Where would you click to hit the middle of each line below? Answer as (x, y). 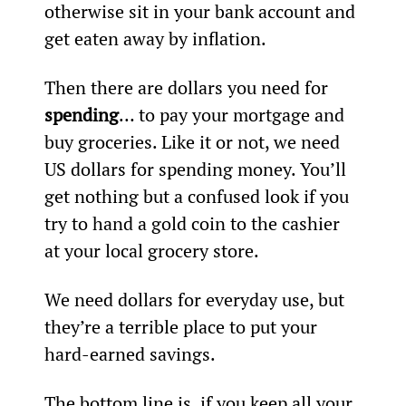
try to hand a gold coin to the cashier (194, 223)
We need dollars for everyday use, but (196, 299)
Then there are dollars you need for (188, 87)
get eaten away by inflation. (155, 38)
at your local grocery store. (151, 250)
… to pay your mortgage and (233, 114)
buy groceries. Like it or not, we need (194, 141)
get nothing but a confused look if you (198, 196)
